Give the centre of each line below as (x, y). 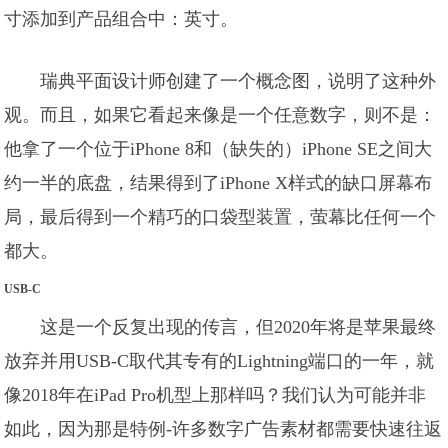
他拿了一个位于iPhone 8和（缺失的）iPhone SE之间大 (218, 149)
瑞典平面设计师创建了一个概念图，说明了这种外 (238, 81)
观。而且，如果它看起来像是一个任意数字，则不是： (220, 115)
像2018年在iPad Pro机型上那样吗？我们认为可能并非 (215, 395)
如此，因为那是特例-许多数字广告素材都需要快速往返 (223, 429)
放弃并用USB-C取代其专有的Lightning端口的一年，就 (219, 361)
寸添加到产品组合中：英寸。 (121, 19)
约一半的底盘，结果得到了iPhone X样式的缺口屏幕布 (218, 183)
